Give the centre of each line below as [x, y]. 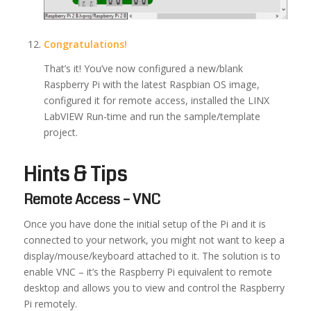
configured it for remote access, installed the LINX [156, 100]
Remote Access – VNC [92, 199]
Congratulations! [85, 44]
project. [60, 132]
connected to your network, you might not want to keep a [154, 239]
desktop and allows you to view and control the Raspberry [154, 287]
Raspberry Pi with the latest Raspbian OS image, [151, 84]
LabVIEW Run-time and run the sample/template [152, 116]
